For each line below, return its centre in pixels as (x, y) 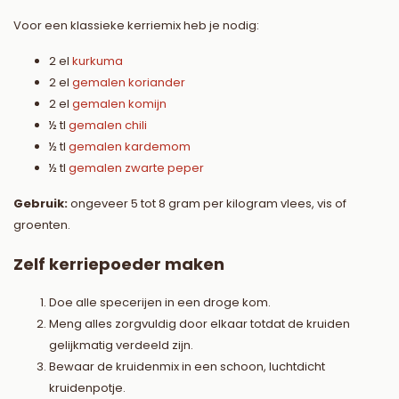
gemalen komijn (119, 104)
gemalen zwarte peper (136, 168)
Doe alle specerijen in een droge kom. (160, 303)
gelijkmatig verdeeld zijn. (121, 346)
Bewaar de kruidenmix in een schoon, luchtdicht (187, 367)
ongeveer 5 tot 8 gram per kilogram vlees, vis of (207, 204)
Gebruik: (41, 204)
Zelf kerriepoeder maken (119, 265)
